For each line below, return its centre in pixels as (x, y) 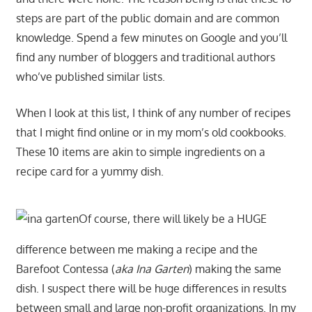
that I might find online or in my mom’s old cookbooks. (151, 132)
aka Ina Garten (151, 268)
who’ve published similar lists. (90, 76)
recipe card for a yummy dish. (89, 171)
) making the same (235, 268)
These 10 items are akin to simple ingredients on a (140, 151)
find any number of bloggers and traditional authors (145, 57)
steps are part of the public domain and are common (147, 18)
